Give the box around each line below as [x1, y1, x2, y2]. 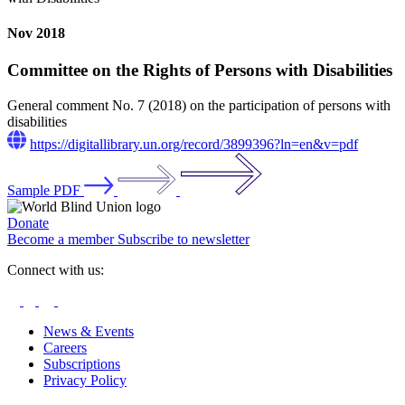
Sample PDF [7, 183, 80, 199]
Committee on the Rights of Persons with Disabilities [7, 61, 392, 80]
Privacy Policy [43, 372, 127, 389]
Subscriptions [43, 356, 120, 372]
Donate [7, 215, 49, 231]
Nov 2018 [7, 25, 65, 42]
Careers [43, 340, 87, 356]
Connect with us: [7, 262, 104, 278]
